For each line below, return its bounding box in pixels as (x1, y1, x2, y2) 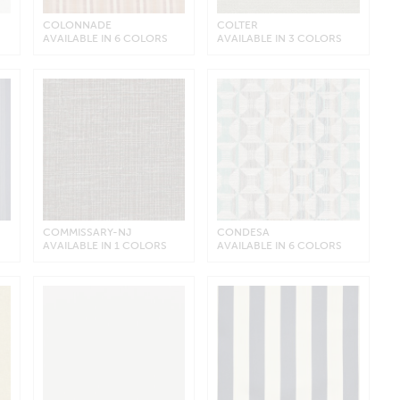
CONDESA (217, 226, 271, 239)
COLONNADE (42, 18, 112, 31)
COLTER (217, 18, 259, 31)
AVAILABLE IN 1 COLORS (42, 239, 167, 253)
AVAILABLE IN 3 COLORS (217, 31, 343, 45)
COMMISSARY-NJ (42, 226, 131, 239)
